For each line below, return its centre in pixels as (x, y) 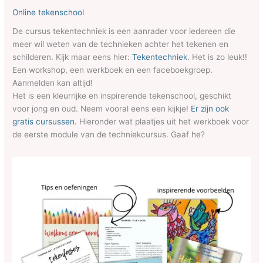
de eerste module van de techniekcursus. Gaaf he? (109, 134)
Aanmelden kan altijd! (53, 82)
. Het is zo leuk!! (218, 57)
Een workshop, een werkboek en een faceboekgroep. (113, 70)
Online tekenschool (48, 13)
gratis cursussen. (45, 121)
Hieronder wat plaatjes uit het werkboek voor (163, 121)
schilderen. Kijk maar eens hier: (73, 57)
